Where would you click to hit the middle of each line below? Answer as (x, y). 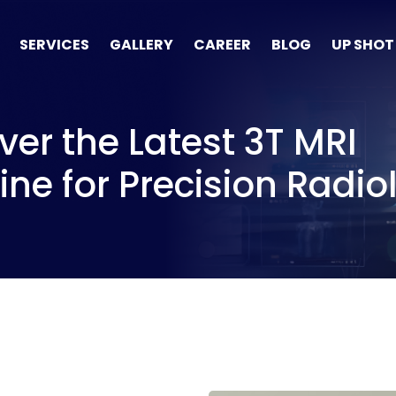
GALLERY (141, 44)
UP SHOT (362, 44)
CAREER (222, 44)
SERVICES (54, 44)
